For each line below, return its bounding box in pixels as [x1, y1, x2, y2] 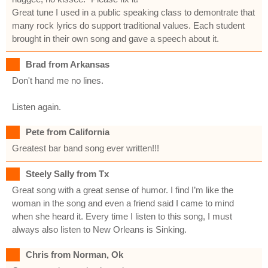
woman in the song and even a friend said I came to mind [12, 197, 234, 208]
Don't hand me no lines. [12, 75, 103, 86]
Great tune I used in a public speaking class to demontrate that [12, 7, 255, 17]
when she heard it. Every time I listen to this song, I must [12, 211, 232, 221]
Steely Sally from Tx [26, 168, 109, 179]
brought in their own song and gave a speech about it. [12, 33, 219, 44]
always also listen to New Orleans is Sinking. [12, 224, 187, 234]
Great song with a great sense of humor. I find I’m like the [12, 184, 233, 195]
